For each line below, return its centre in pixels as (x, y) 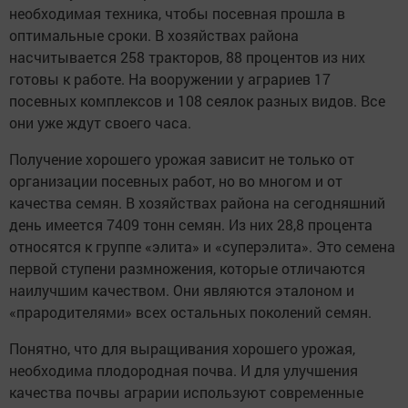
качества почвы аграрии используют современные (186, 393)
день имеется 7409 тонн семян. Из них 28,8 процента (191, 225)
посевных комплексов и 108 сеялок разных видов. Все (197, 101)
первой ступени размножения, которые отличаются (187, 269)
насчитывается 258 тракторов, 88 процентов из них (187, 57)
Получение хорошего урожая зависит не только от (182, 159)
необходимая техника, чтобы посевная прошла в (177, 14)
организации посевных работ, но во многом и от (176, 181)
